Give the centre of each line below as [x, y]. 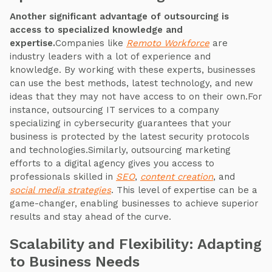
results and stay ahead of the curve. [90, 217]
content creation [177, 177]
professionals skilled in [63, 177]
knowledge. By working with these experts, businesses [133, 70]
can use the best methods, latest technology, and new [131, 83]
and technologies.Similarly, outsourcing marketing [120, 150]
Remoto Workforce [168, 43]
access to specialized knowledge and [96, 30]
